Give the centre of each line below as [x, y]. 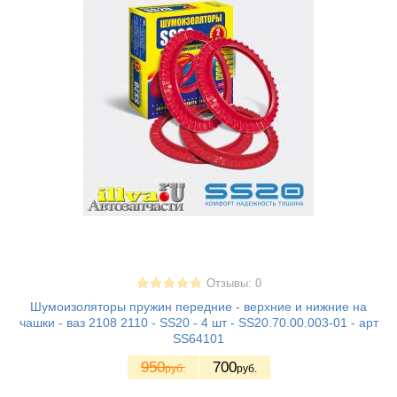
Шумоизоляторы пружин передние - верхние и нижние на [198, 306]
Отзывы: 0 [234, 283]
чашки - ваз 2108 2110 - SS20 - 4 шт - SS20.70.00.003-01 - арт [198, 322]
